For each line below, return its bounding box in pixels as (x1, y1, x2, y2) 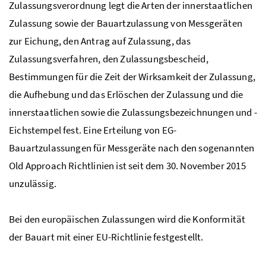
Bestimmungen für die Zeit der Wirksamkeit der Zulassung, (9, 69, 255, 83)
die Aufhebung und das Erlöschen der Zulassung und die (9, 87, 243, 101)
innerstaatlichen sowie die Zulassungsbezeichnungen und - (9, 105, 257, 119)
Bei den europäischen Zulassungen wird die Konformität (9, 212, 246, 226)
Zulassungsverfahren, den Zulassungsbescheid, (9, 52, 208, 65)
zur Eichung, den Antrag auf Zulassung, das (9, 34, 191, 47)
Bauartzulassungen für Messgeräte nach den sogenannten (9, 141, 255, 154)
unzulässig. (9, 176, 56, 190)
